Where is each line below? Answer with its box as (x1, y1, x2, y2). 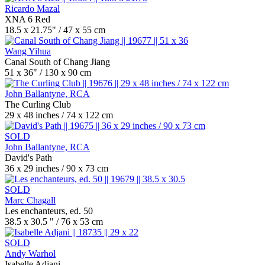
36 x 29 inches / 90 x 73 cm (5, 163, 108, 173)
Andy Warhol (5, 248, 56, 258)
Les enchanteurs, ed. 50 (5, 206, 93, 216)
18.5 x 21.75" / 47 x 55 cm (5, 25, 105, 35)
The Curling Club (5, 99, 71, 109)
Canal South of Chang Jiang (5, 57, 110, 67)
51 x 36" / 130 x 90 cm (5, 67, 91, 77)
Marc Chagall (5, 195, 56, 205)
